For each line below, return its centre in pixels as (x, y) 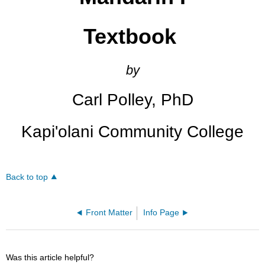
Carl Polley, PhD (132, 99)
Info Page (161, 213)
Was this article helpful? (50, 258)
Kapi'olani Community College (132, 132)
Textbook (132, 37)
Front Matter (109, 213)
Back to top (27, 177)
